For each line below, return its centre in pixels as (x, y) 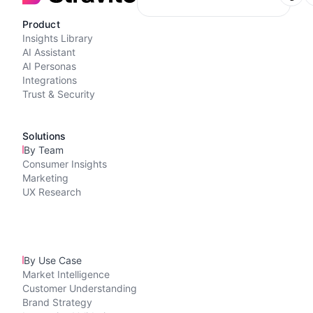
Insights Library (58, 38)
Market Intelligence (66, 274)
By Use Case (53, 260)
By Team (44, 150)
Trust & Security (59, 94)
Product (41, 24)
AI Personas (49, 66)
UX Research (52, 191)
